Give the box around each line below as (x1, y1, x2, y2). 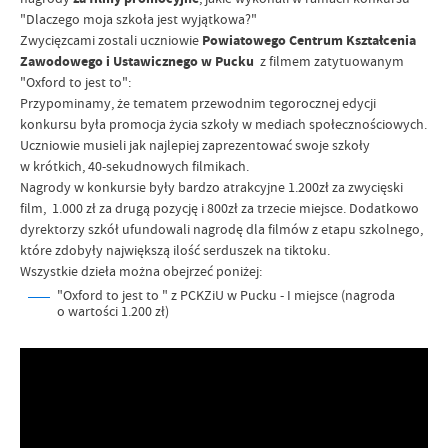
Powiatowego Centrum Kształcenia (202, 31, 416, 50)
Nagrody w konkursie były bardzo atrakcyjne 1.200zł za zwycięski (20, 178, 403, 196)
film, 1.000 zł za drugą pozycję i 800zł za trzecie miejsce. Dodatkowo (20, 199, 419, 217)
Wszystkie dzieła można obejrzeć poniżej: (20, 262, 262, 280)
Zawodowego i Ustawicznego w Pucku (20, 52, 254, 71)
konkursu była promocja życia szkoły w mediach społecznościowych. (20, 115, 427, 133)
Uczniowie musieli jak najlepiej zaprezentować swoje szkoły (20, 136, 370, 154)
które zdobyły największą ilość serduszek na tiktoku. (20, 241, 330, 259)
